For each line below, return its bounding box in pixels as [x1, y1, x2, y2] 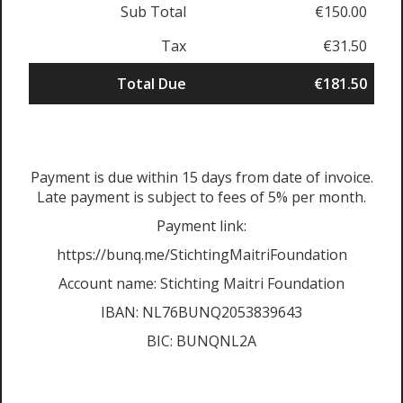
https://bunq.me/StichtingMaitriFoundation [56, 245, 347, 264]
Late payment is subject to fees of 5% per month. [37, 187, 366, 207]
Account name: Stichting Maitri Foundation [58, 273, 345, 293]
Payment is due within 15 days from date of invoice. [30, 167, 373, 187]
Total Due [117, 74, 186, 94]
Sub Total [121, 2, 186, 22]
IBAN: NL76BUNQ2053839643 [101, 302, 302, 322]
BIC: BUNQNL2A [147, 331, 256, 351]
